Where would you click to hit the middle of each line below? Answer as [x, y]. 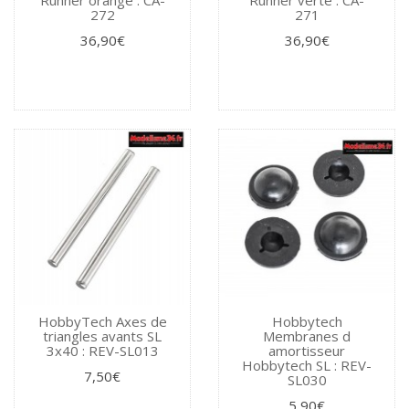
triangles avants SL [102, 336]
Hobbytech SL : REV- [307, 365]
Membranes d [307, 336]
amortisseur [307, 350]
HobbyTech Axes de [102, 321]
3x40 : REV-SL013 [102, 350]
